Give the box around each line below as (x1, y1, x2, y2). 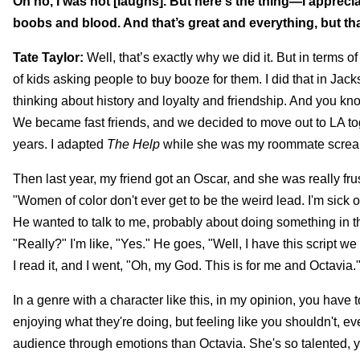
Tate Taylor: (13, 50, 87, 64)
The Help (107, 137, 160, 151)
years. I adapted (13, 137, 107, 151)
